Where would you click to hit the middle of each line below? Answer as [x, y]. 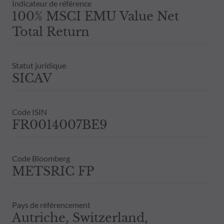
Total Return [51, 31]
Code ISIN [29, 111]
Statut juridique [39, 65]
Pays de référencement [51, 204]
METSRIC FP [53, 171]
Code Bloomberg [41, 158]
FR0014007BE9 [59, 124]
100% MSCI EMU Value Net [95, 16]
